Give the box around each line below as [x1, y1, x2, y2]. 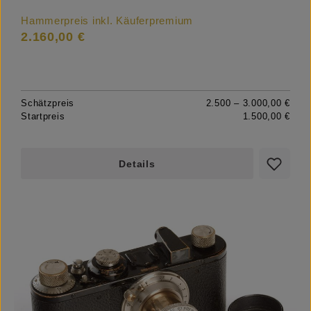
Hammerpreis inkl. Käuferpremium [21, 15, 194, 27]
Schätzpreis [21, 98, 75, 109]
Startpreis [21, 111, 65, 122]
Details [119, 158, 155, 170]
